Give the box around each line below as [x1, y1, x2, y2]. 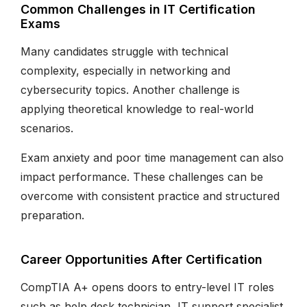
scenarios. [21, 121, 73, 135]
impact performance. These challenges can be [21, 169, 263, 184]
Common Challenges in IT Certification [21, 1, 256, 16]
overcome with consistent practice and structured [21, 188, 280, 203]
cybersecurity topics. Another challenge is [21, 82, 240, 97]
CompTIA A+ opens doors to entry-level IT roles [21, 280, 274, 294]
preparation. [21, 208, 84, 222]
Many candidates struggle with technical [21, 44, 228, 58]
